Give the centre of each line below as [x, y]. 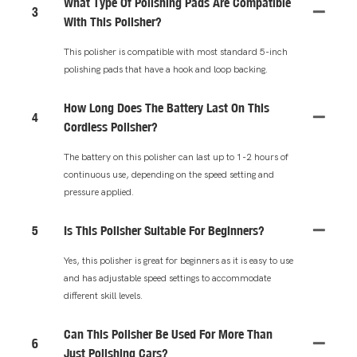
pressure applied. [99, 192]
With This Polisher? [113, 21]
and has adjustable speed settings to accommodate [167, 278]
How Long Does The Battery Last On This [167, 107]
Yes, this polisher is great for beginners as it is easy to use [178, 260]
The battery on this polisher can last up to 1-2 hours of [176, 157]
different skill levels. [103, 295]
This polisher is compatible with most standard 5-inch [176, 51]
